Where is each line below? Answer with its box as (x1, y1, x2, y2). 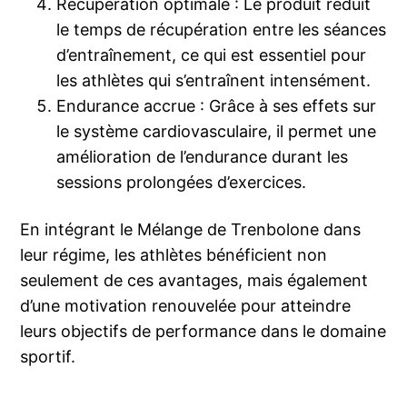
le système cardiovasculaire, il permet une (56, 122, 377, 142)
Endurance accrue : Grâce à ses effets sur (56, 96, 377, 116)
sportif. (20, 347, 76, 367)
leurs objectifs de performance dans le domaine (20, 322, 387, 342)
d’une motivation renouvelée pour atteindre (20, 296, 352, 316)
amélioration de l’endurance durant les (56, 147, 349, 167)
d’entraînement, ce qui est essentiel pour (56, 45, 367, 65)
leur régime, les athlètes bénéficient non (20, 245, 328, 265)
